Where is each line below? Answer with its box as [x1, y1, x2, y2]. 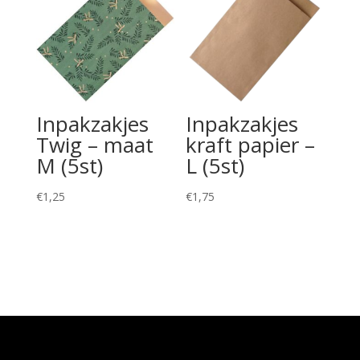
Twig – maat [35, 129, 153, 159]
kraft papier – [186, 129, 316, 159]
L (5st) [186, 150, 245, 180]
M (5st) [35, 150, 103, 180]
